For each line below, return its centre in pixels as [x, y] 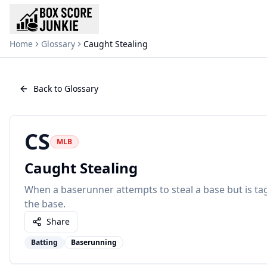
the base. [45, 204]
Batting [44, 242]
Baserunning [94, 242]
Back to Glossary [66, 89]
